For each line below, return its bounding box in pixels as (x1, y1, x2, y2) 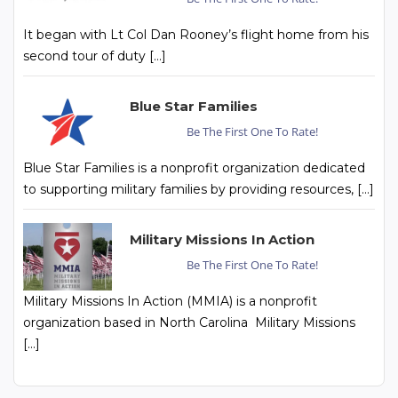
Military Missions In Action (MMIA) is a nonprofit (23, 293, 317, 310)
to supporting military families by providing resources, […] (23, 181, 374, 198)
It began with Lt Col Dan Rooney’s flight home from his (23, 27, 369, 44)
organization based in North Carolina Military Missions (23, 314, 355, 331)
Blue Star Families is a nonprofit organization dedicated (23, 160, 365, 177)
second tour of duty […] (23, 48, 166, 65)
